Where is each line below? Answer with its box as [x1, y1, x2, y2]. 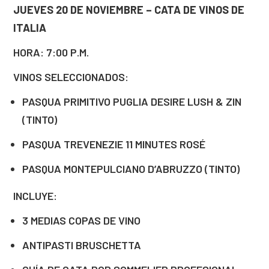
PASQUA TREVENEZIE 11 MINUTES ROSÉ [22, 138, 205, 151]
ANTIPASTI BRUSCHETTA [22, 238, 141, 252]
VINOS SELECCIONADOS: [13, 70, 128, 83]
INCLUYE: [13, 189, 57, 202]
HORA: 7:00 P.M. [13, 46, 89, 59]
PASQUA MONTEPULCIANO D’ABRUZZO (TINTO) [22, 162, 240, 175]
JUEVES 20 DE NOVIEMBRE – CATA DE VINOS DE [13, 3, 244, 16]
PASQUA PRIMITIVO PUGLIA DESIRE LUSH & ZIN [22, 95, 241, 108]
